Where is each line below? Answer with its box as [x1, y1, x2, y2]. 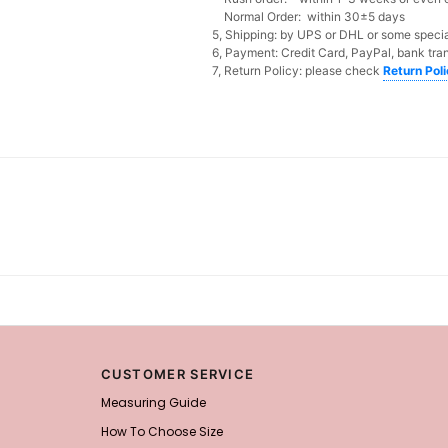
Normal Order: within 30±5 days [212, 8, 409, 24]
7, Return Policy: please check [212, 62, 384, 78]
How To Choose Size [100, 422, 223, 440]
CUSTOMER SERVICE [100, 365, 255, 382]
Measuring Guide [100, 393, 206, 411]
